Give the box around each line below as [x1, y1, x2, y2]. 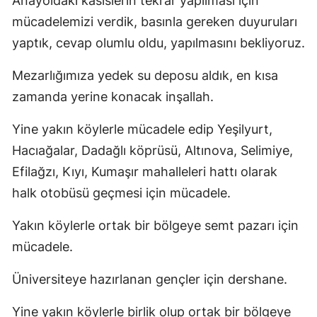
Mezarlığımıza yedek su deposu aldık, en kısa [12, 67, 278, 83]
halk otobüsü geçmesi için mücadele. [12, 185, 231, 200]
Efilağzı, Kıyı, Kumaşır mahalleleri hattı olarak [12, 163, 277, 179]
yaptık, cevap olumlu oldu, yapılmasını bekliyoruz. [12, 35, 305, 50]
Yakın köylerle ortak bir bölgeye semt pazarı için [12, 217, 299, 233]
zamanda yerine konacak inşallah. [12, 88, 214, 104]
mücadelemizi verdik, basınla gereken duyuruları [12, 13, 297, 29]
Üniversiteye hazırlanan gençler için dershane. [12, 271, 287, 287]
